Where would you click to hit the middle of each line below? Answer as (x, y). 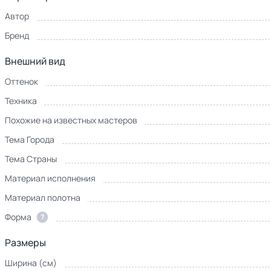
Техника (21, 101)
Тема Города (30, 139)
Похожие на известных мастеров (71, 120)
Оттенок (21, 81)
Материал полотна (43, 198)
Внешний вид (35, 61)
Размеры (25, 243)
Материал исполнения (50, 178)
